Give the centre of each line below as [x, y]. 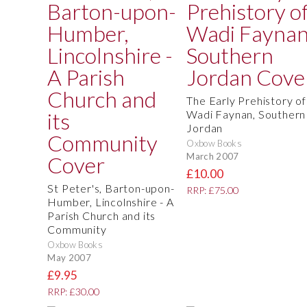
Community [77, 230]
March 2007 [213, 156]
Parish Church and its [102, 216]
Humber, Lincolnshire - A [111, 202]
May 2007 [69, 257]
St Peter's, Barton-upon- [111, 188]
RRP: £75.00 [213, 191]
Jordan [205, 128]
